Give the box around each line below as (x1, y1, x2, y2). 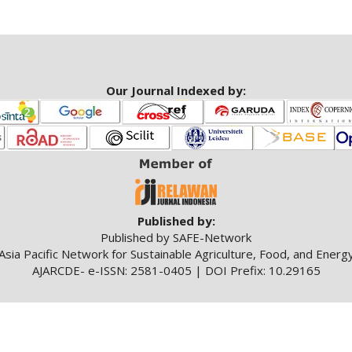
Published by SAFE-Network (101, 229, 251, 245)
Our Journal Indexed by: (106, 82, 246, 98)
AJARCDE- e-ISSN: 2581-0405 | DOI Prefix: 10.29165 (31, 262, 321, 278)
